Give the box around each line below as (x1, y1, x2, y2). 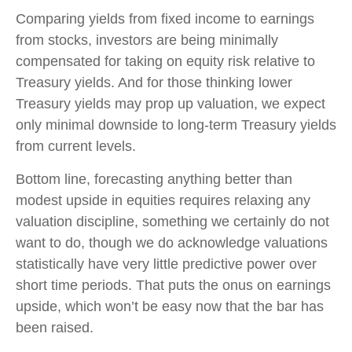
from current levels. (16, 138, 136, 155)
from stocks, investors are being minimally (16, 32, 278, 49)
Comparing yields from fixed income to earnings (16, 11, 314, 27)
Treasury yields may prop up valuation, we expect (16, 96, 325, 112)
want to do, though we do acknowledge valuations (16, 235, 328, 251)
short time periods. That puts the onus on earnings (16, 277, 331, 294)
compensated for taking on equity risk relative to (16, 53, 315, 70)
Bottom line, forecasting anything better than (16, 171, 292, 188)
